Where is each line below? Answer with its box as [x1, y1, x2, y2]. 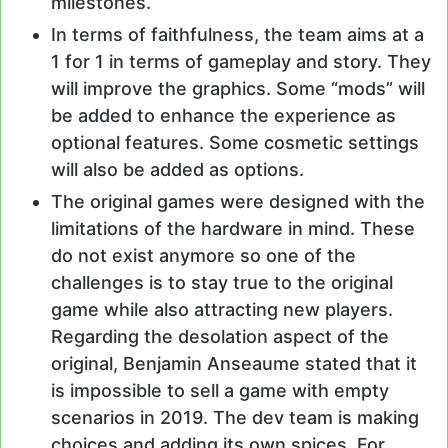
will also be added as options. [51, 158, 304, 180]
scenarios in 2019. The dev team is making [51, 406, 419, 428]
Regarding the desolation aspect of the [51, 325, 389, 347]
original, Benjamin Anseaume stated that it [51, 352, 417, 374]
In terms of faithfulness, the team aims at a [51, 23, 424, 45]
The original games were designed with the [51, 190, 425, 212]
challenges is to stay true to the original [51, 271, 393, 293]
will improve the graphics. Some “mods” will [51, 77, 425, 99]
